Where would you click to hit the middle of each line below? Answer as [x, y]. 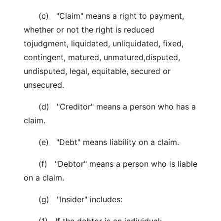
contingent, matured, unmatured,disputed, [102, 57]
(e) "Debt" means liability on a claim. [101, 142]
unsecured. [44, 85]
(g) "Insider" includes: [73, 199]
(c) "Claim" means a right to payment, [104, 16]
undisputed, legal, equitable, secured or [97, 71]
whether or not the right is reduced [89, 30]
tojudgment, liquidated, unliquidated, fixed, [104, 43]
